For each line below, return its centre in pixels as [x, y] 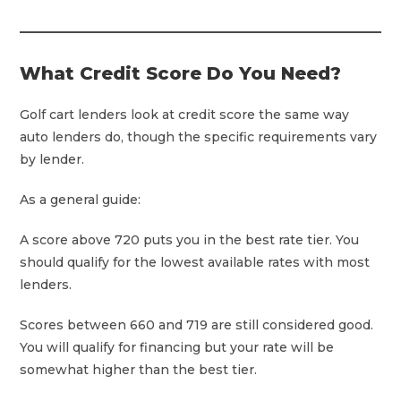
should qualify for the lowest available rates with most [195, 262]
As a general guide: [81, 199]
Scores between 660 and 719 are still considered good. [197, 324]
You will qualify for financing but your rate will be [177, 347]
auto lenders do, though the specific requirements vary [199, 137]
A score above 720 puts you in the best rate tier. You [190, 239]
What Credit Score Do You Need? [181, 73]
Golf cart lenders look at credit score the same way [185, 114]
